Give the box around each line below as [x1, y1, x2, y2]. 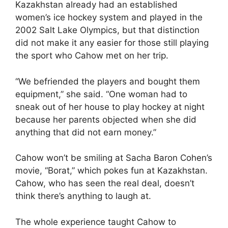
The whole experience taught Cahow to [15, 216, 176, 227]
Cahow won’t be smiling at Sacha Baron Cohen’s [15, 153, 212, 163]
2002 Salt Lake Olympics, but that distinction [15, 25, 199, 35]
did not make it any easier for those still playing [15, 38, 209, 48]
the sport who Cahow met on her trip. [15, 50, 168, 61]
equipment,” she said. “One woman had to [15, 89, 187, 99]
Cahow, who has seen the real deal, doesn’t [15, 178, 194, 188]
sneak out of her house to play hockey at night [15, 101, 205, 112]
